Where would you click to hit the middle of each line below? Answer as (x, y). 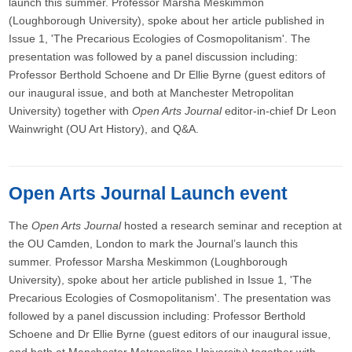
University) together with (71, 111)
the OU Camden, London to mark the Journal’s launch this (154, 244)
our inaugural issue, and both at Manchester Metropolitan (152, 93)
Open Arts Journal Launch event (148, 193)
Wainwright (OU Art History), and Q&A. (104, 129)
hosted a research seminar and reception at (232, 225)
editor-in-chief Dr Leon (279, 111)
